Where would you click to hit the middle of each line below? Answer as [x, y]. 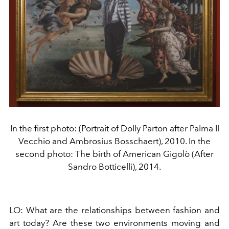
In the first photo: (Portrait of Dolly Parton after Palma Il [114, 128]
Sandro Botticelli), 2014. [114, 166]
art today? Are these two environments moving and [114, 223]
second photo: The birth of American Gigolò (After [114, 154]
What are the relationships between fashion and [123, 210]
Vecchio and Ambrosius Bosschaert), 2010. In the [114, 141]
